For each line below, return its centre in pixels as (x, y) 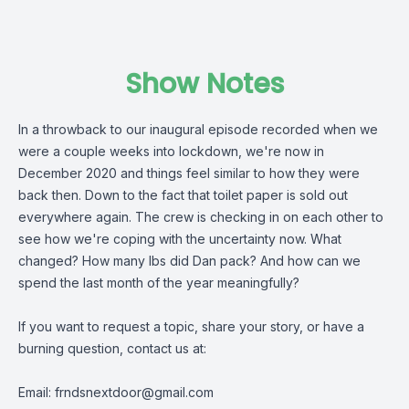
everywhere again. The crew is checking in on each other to (201, 217)
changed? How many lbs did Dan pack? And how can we (189, 261)
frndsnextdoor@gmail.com (134, 392)
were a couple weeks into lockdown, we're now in (171, 151)
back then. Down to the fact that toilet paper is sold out (183, 195)
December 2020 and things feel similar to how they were (189, 173)
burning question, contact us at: (112, 348)
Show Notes (204, 84)
